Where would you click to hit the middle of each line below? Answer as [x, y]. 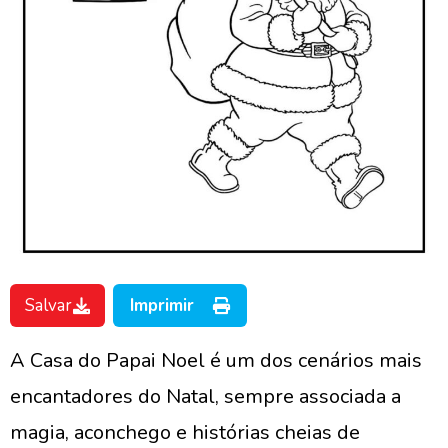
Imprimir [162, 305]
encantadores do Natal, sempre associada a [205, 396]
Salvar [48, 305]
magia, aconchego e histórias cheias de [185, 432]
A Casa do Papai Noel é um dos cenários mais [216, 360]
